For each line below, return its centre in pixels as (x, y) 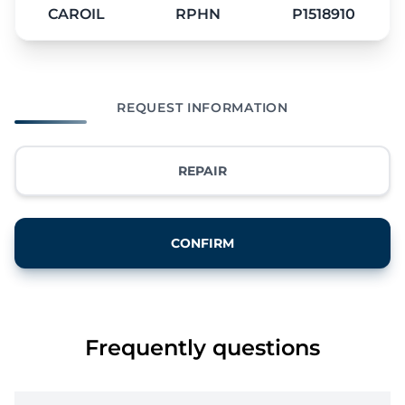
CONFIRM (202, 243)
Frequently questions (202, 347)
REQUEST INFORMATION (202, 107)
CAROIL (76, 14)
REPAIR (202, 170)
